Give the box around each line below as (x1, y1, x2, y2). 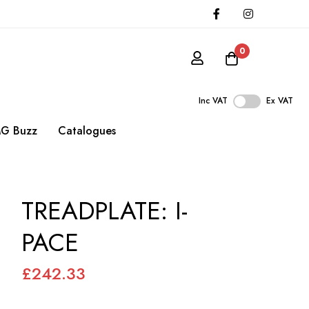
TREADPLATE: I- (21, 192, 188, 230)
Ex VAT (266, 94, 293, 108)
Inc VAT (199, 94, 228, 108)
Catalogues (58, 123, 116, 139)
